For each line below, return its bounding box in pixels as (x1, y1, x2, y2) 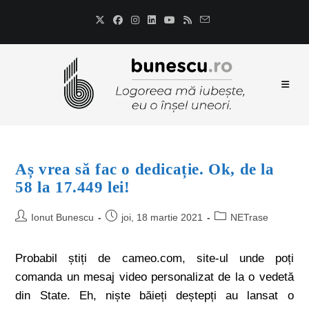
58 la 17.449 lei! (15, 179, 130, 196)
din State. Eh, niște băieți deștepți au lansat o (15, 289, 294, 302)
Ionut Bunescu (31, 212, 94, 223)
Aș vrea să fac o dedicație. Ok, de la (15, 161, 275, 178)
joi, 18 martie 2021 (121, 212, 203, 223)
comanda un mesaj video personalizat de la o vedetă (15, 270, 294, 283)
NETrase (230, 212, 269, 223)
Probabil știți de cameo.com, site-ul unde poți (15, 252, 294, 265)
